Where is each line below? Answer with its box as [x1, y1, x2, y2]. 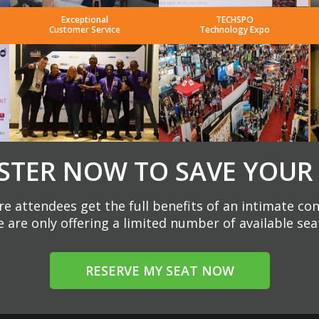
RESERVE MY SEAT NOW [85, 262, 234, 280]
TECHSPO [215, 14, 253, 26]
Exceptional [61, 14, 108, 26]
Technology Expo [199, 23, 270, 36]
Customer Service [48, 23, 120, 36]
